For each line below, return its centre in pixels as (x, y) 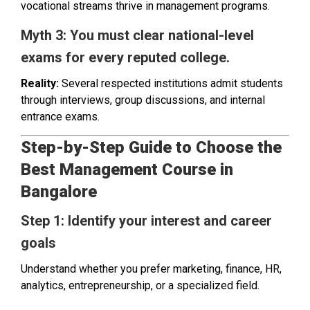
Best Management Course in (127, 170)
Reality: (40, 83)
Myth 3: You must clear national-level (137, 35)
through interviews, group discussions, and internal (143, 100)
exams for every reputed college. (125, 57)
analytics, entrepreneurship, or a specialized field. (140, 286)
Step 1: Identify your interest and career (146, 221)
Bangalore (59, 192)
